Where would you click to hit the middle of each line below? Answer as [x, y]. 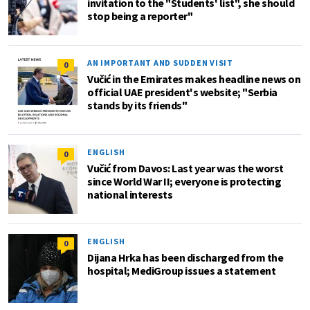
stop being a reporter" [140, 16]
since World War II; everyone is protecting [184, 181]
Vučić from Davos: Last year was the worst [185, 168]
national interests [130, 194]
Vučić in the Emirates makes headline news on [194, 79]
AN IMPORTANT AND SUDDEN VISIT [160, 63]
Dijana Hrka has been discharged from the [185, 257]
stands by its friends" [137, 105]
